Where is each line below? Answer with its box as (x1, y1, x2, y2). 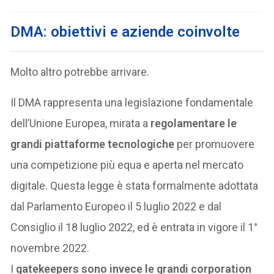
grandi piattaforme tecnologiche (10, 137, 175, 150)
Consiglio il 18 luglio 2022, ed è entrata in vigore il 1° (10, 220, 258, 234)
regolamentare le (150, 116, 237, 130)
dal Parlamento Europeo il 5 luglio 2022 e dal (10, 199, 222, 213)
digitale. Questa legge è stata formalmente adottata (10, 179, 259, 192)
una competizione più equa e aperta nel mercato (10, 158, 244, 171)
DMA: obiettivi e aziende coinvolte (10, 23, 240, 40)
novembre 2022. (10, 241, 90, 254)
